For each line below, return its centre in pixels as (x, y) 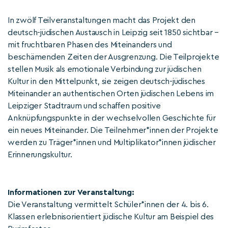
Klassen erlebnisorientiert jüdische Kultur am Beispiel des (111, 217)
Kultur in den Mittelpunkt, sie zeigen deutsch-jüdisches (106, 81)
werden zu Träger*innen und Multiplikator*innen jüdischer (112, 142)
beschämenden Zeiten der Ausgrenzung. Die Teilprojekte (113, 57)
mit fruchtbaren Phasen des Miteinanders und (90, 45)
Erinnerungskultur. (40, 155)
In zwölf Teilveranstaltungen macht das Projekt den (102, 20)
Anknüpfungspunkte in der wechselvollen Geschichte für (112, 118)
